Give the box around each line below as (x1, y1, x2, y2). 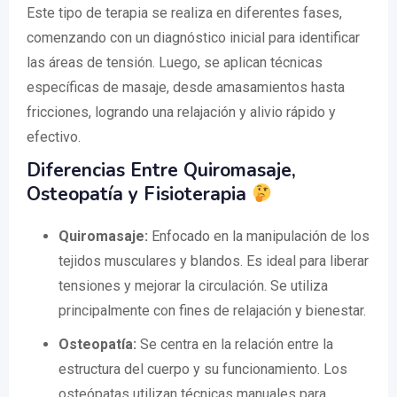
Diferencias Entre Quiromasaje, (27, 158, 296, 183)
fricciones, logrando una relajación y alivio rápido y (27, 104, 336, 121)
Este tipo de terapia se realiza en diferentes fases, (27, 4, 342, 22)
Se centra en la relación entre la (136, 336, 333, 354)
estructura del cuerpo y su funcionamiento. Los (58, 361, 347, 378)
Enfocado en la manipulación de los (148, 228, 370, 245)
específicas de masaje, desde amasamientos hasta (27, 79, 345, 97)
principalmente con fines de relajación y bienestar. (58, 302, 366, 320)
